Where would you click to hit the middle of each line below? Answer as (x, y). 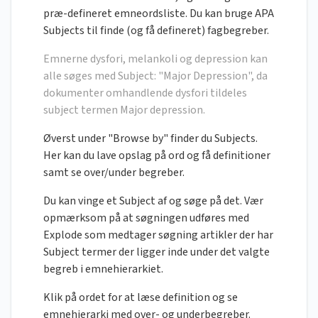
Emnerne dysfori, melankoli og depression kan (155, 59)
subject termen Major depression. (124, 110)
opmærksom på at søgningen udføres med (146, 218)
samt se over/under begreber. (114, 173)
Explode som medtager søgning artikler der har (158, 235)
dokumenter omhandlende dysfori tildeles (145, 93)
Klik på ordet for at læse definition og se (141, 298)
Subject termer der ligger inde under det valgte (157, 252)
